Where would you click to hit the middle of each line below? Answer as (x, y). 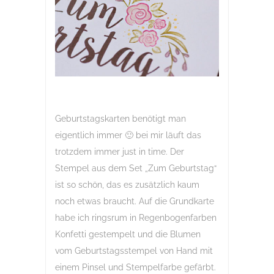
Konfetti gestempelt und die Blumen (128, 234)
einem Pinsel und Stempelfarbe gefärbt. (135, 267)
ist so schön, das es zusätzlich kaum (127, 184)
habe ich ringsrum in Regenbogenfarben (136, 217)
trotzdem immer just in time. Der (120, 151)
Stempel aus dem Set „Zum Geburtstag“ (136, 168)
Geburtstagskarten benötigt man (120, 118)
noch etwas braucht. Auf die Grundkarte (135, 201)
